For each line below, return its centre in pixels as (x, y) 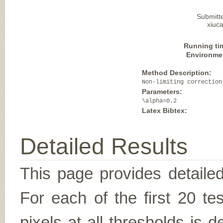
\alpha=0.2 (160, 101)
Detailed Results (104, 146)
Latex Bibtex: (165, 111)
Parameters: (162, 92)
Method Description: (177, 73)
